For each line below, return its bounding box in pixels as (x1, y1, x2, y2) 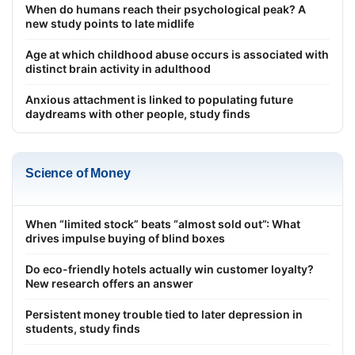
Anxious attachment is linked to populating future (25, 92, 293, 106)
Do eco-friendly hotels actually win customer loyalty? (25, 261, 314, 276)
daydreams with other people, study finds (25, 106, 250, 120)
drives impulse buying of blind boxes (25, 231, 225, 245)
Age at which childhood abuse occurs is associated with (25, 47, 329, 61)
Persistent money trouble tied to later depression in (25, 307, 303, 321)
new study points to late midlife (25, 16, 194, 30)
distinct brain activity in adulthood (25, 61, 211, 75)
